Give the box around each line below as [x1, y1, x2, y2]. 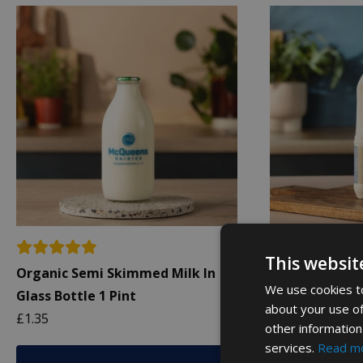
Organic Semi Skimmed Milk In [16, 264, 216, 283]
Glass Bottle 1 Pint [16, 287, 136, 305]
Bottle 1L [270, 287, 330, 305]
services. [265, 339, 318, 356]
